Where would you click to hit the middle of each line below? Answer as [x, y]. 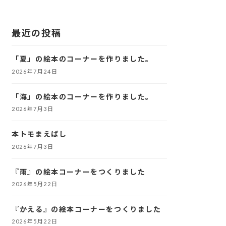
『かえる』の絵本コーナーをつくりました [87, 209]
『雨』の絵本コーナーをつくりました [79, 172]
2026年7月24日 [35, 71]
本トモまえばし [39, 134]
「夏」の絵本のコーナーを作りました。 [83, 59]
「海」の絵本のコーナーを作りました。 [83, 96]
